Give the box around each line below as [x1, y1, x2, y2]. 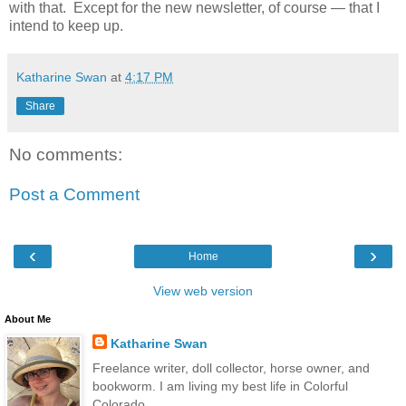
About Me [5, 314, 51, 325]
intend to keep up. [9, 18, 123, 34]
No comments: [9, 145, 122, 165]
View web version [153, 284, 253, 299]
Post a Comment [9, 184, 140, 204]
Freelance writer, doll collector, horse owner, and [92, 361, 370, 376]
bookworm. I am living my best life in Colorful [92, 379, 348, 394]
